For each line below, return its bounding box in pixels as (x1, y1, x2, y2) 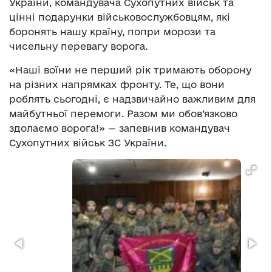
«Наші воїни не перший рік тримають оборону (9, 64, 251, 76)
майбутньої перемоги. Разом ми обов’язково (9, 108, 237, 120)
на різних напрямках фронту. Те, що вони (9, 79, 225, 90)
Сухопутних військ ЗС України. (9, 137, 166, 149)
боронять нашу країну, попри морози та (9, 26, 216, 38)
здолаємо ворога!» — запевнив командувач (9, 123, 230, 134)
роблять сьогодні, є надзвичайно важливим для (9, 93, 256, 105)
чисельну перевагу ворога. (9, 41, 148, 52)
